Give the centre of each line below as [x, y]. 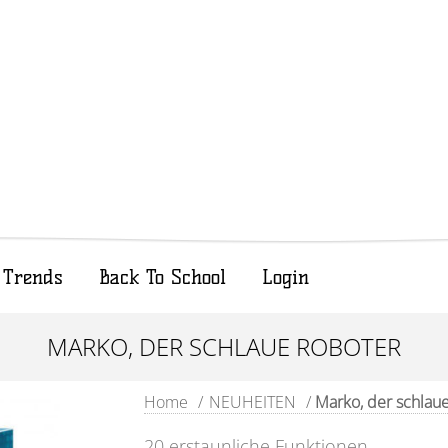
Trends [33, 277]
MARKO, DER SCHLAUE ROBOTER [224, 346]
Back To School [162, 277]
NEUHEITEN [252, 402]
